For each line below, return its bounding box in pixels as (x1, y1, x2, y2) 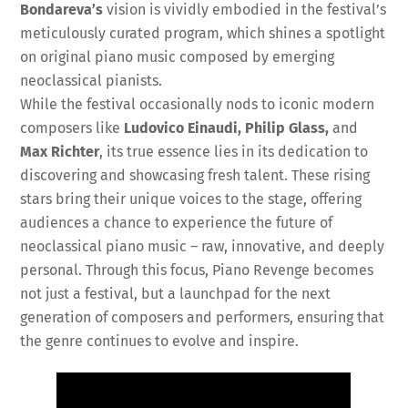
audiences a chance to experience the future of (20, 214, 333, 232)
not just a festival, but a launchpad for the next (20, 285, 331, 303)
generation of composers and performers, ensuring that (20, 309, 385, 327)
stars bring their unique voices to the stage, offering (20, 190, 362, 209)
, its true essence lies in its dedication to (99, 143, 369, 161)
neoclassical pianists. (20, 72, 163, 90)
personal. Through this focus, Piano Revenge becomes (20, 261, 374, 280)
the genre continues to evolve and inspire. (20, 332, 300, 351)
